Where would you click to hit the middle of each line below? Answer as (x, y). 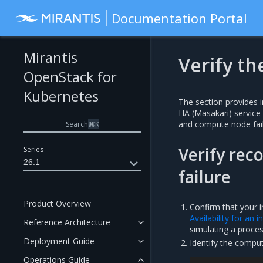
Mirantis (50, 57)
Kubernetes (61, 96)
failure (205, 177)
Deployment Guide (59, 241)
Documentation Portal (180, 18)
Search (77, 124)
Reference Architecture (67, 222)
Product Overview (57, 203)
